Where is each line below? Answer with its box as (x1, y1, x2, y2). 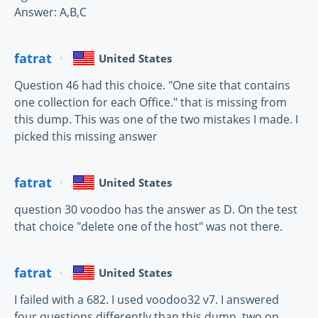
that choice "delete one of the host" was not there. (14, 219, 283, 235)
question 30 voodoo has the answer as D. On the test (14, 202, 297, 218)
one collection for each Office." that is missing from (14, 94, 287, 111)
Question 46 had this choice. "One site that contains (14, 77, 290, 94)
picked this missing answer (14, 128, 158, 145)
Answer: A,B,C (14, 4, 87, 21)
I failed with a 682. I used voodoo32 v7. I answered (14, 292, 279, 308)
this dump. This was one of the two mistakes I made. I (14, 111, 298, 128)
